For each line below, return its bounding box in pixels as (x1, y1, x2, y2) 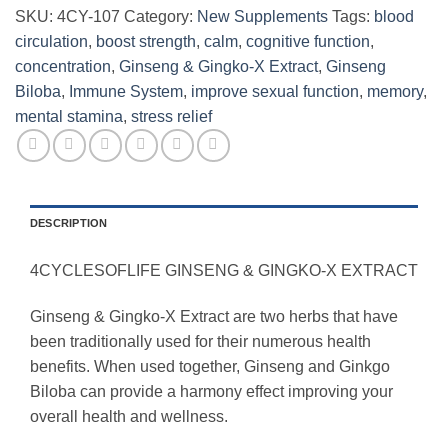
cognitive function (246, 33, 370, 51)
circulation (15, 33, 88, 51)
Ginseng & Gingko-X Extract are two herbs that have (30, 308, 398, 326)
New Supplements (197, 8, 328, 26)
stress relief (131, 108, 212, 126)
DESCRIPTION (30, 217, 108, 230)
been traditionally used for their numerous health (30, 333, 371, 351)
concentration (15, 58, 111, 76)
